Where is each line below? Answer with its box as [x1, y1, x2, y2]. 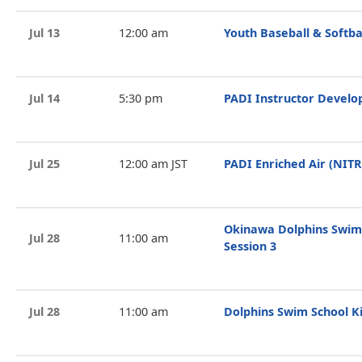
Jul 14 [29, 90, 60, 106]
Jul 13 [29, 25, 60, 40]
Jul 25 [29, 156, 60, 171]
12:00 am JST [118, 156, 187, 171]
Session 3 [224, 238, 276, 254]
